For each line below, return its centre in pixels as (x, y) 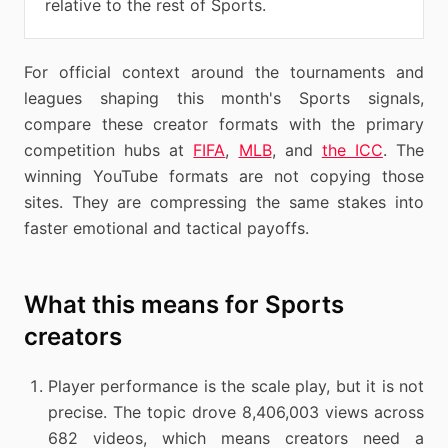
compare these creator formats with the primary (224, 124)
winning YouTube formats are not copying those (224, 176)
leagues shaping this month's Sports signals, (224, 98)
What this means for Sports (184, 304)
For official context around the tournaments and (224, 72)
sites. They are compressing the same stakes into (224, 202)
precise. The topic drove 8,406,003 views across (236, 412)
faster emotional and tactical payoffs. (166, 228)
